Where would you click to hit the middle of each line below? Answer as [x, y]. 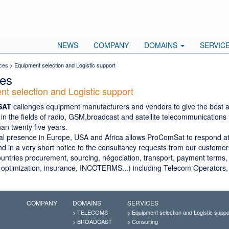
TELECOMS [93, 212]
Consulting [145, 221]
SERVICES [143, 203]
